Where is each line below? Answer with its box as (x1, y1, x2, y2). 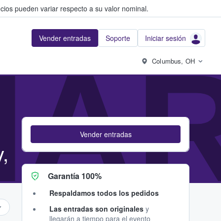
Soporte (106, 33, 130, 43)
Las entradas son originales (49, 204, 144, 214)
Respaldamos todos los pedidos (49, 188, 159, 198)
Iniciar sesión (145, 33, 186, 43)
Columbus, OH (152, 56, 195, 66)
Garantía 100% (48, 170, 102, 182)
